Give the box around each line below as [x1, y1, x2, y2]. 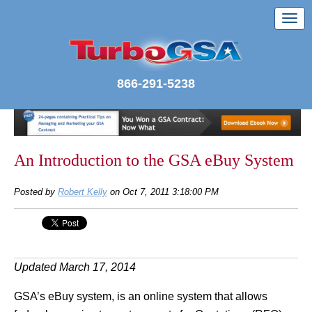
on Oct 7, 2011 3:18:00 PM [107, 186, 219, 197]
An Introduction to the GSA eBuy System [14, 150, 294, 169]
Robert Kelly [58, 186, 107, 197]
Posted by [14, 186, 55, 197]
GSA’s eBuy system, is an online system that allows [14, 290, 267, 302]
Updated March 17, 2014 [14, 260, 136, 273]
